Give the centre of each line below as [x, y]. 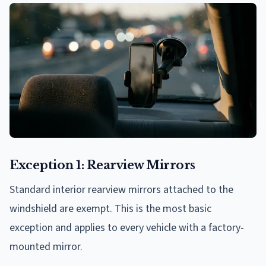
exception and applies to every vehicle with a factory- [127, 227]
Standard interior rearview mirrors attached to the [121, 189]
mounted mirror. [46, 246]
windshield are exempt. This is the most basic [110, 208]
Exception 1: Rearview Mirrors [102, 165]
